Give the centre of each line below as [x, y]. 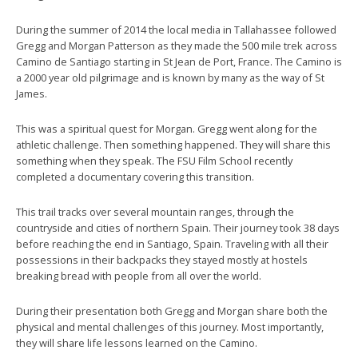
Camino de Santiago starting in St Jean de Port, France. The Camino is [179, 62]
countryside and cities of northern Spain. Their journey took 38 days [178, 228]
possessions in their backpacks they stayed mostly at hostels [162, 260]
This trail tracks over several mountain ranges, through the [155, 212]
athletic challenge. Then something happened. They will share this [173, 145]
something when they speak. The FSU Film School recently [154, 161]
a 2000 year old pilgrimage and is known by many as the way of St [170, 78]
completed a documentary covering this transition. [135, 177]
